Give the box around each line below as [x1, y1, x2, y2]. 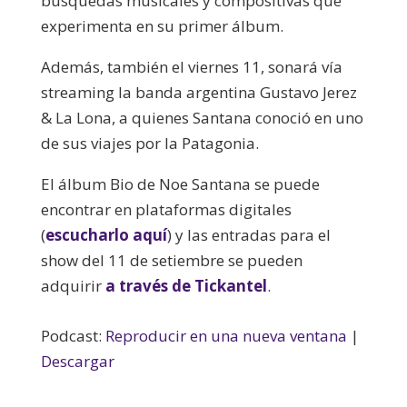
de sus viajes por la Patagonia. [40, 132, 259, 154]
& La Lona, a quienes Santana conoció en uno [40, 106, 363, 128]
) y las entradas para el [166, 223, 331, 245]
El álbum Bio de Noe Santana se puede [40, 173, 320, 194]
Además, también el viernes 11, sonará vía [40, 55, 342, 77]
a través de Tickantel [104, 274, 267, 296]
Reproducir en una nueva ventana [104, 324, 347, 346]
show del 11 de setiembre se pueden [40, 249, 303, 271]
